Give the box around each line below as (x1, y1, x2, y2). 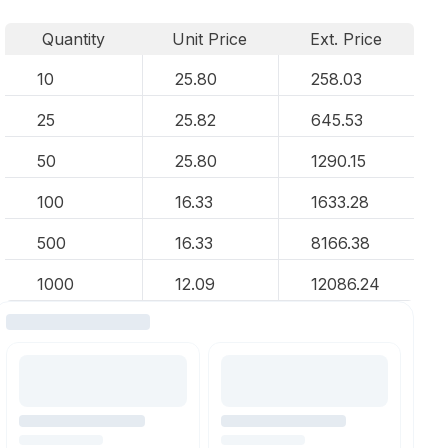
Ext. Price (310, 29, 383, 49)
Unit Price (172, 29, 248, 49)
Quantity (41, 29, 105, 49)
